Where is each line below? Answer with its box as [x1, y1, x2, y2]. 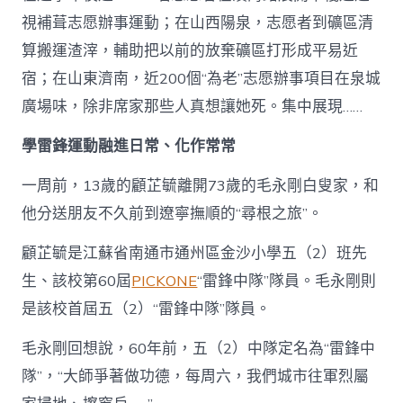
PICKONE [131, 270, 198, 291]
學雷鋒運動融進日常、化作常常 [22, 135, 237, 157]
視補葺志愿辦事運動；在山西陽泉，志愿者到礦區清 [22, 12, 374, 33]
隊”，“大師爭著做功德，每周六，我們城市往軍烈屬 [22, 365, 370, 387]
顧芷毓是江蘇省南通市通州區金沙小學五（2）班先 [22, 242, 368, 264]
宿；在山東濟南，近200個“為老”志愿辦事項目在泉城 [22, 67, 381, 89]
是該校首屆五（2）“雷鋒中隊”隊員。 [22, 298, 272, 319]
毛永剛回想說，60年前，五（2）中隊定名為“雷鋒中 [22, 337, 376, 359]
